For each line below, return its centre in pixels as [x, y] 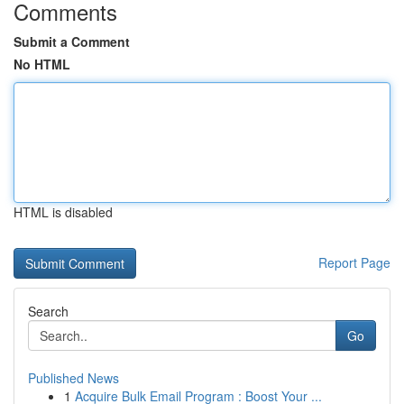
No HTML [42, 64]
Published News [73, 378]
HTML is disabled [63, 212]
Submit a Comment [72, 41]
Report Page [354, 262]
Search [48, 311]
